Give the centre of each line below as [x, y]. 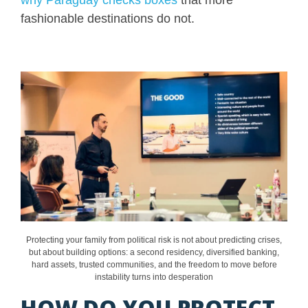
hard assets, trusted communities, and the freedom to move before [154, 264]
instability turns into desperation [154, 277]
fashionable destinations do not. [108, 18]
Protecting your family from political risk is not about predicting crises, [154, 240]
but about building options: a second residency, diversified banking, [154, 252]
